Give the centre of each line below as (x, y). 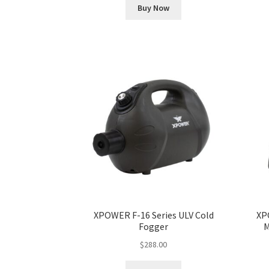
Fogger (154, 227)
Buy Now (154, 8)
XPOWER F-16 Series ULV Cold (153, 215)
